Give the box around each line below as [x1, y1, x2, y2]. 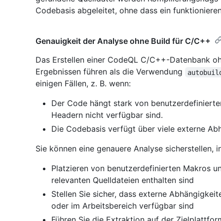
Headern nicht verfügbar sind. [51, 110, 163, 120]
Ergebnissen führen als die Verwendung [36, 67, 185, 77]
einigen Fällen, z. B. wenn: [36, 78, 131, 89]
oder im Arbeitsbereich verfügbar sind [51, 201, 194, 211]
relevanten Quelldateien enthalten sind [51, 175, 194, 185]
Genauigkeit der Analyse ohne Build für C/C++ [36, 36, 211, 46]
